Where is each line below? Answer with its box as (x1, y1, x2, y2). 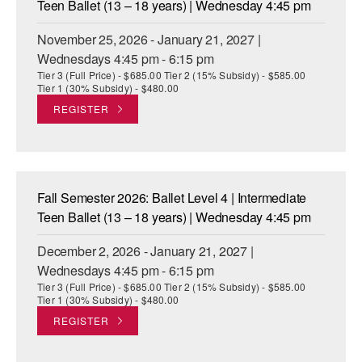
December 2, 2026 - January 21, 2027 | (37, 242, 254, 261)
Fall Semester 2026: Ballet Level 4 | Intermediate (37, 188, 307, 208)
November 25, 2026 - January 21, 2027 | (37, 30, 261, 49)
